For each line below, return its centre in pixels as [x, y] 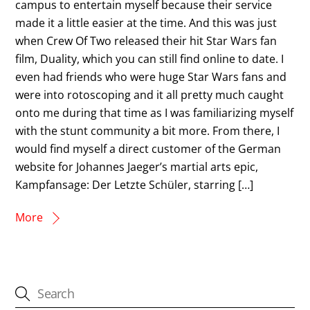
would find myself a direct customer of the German [148, 148]
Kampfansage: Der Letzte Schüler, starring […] [135, 184]
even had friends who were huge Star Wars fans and [151, 76]
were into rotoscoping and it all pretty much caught [150, 94]
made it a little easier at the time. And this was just [146, 22]
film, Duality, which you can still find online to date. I [150, 58]
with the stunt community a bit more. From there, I [148, 130]
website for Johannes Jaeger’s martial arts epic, [137, 166]
